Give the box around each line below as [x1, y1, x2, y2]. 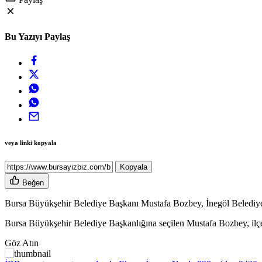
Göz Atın [5, 238, 39, 249]
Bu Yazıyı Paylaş [5, 32, 70, 42]
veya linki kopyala [5, 139, 57, 147]
